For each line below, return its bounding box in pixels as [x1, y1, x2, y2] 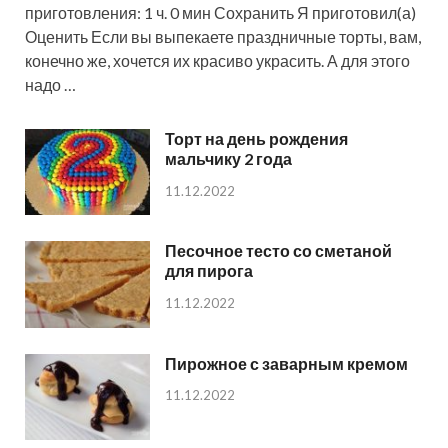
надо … [25, 75, 76, 95]
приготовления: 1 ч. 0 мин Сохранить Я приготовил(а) [25, 3, 416, 23]
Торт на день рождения [165, 129, 348, 149]
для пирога [165, 261, 253, 281]
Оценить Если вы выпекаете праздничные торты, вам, [25, 27, 421, 47]
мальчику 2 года [165, 149, 292, 169]
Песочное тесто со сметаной [165, 241, 392, 261]
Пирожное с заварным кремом [165, 353, 408, 373]
